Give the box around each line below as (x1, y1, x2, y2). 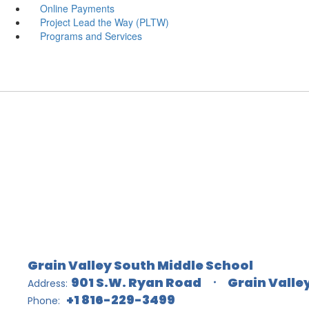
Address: (28, 276, 68, 290)
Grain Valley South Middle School (28, 256, 253, 274)
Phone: (28, 293, 60, 308)
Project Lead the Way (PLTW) (39, 14, 169, 29)
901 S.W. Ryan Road (71, 273, 201, 291)
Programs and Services (39, 28, 142, 43)
